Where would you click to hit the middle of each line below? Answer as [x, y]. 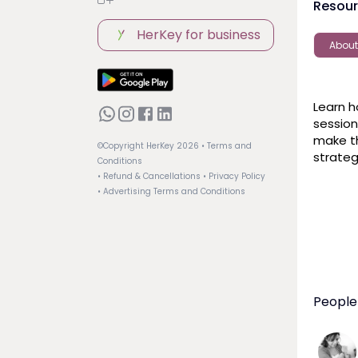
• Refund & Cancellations [149, 177]
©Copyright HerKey [137, 146]
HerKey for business [199, 34]
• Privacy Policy [234, 177]
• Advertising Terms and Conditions [171, 192]
